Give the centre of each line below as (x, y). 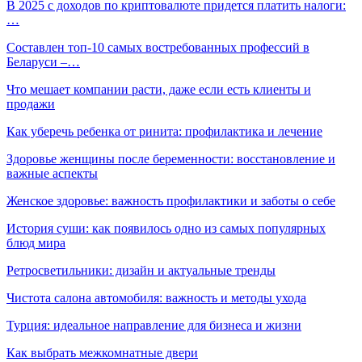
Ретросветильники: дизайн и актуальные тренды (141, 270)
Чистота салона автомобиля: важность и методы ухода (156, 297)
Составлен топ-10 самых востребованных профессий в (158, 47)
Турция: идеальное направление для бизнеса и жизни (154, 325)
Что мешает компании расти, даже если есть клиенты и (159, 89)
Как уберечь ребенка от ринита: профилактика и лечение (164, 131)
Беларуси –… (43, 61)
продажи (31, 103)
